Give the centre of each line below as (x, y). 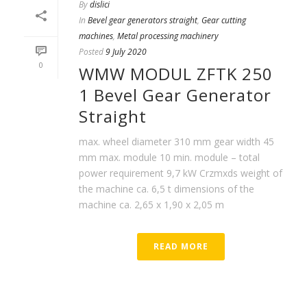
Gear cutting (224, 20)
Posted (91, 51)
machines (96, 36)
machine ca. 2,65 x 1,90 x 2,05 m (151, 204)
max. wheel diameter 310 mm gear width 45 (176, 141)
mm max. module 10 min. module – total (169, 157)
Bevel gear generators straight (143, 20)
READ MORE (181, 246)
